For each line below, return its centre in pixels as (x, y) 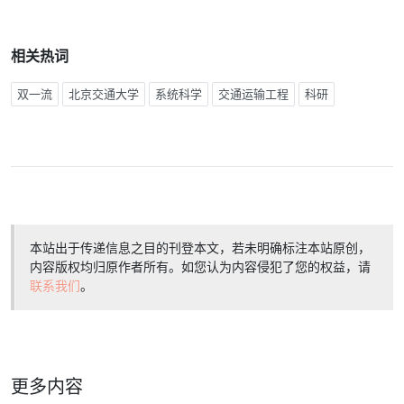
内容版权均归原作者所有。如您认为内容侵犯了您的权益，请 (200, 267)
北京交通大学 (104, 94)
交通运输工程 (253, 94)
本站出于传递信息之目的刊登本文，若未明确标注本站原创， (200, 248)
